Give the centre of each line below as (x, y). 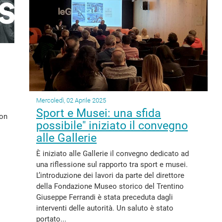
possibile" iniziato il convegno (112, 126)
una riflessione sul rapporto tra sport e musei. (112, 165)
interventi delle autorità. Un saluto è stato (105, 208)
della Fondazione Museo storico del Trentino (110, 186)
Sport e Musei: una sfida (99, 113)
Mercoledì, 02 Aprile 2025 (71, 100)
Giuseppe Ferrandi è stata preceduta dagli (105, 197)
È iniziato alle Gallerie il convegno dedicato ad (112, 154)
